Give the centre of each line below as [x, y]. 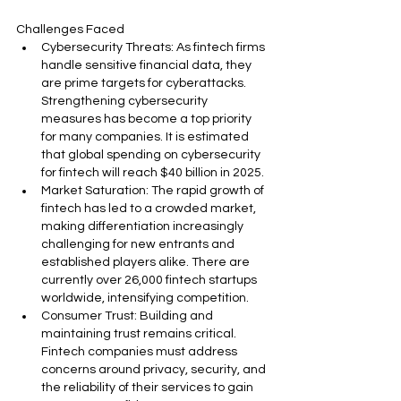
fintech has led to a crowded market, [150, 209]
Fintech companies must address [141, 352]
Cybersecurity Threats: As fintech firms [154, 47]
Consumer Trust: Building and [128, 316]
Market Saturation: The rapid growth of [154, 191]
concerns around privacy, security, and [155, 370]
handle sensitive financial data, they [148, 65]
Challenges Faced [70, 30]
